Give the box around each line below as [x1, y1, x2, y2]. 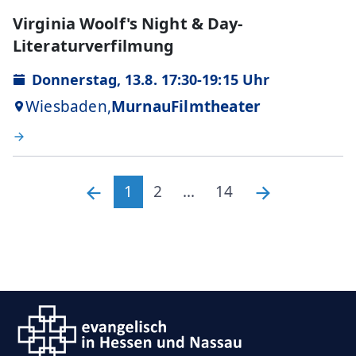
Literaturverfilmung [13, 34, 175, 56]
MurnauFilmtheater [110, 95, 261, 117]
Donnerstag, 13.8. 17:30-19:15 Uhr [32, 69, 270, 89]
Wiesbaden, [25, 95, 111, 117]
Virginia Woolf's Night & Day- [13, 12, 243, 34]
